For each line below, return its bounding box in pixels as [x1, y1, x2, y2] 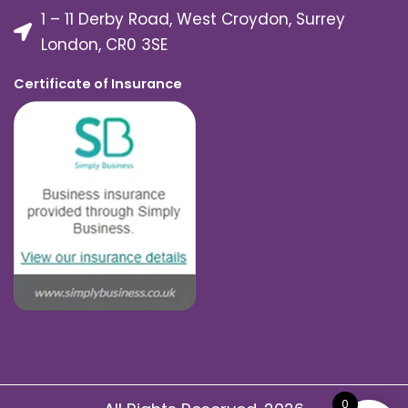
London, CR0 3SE [41, 34, 168, 56]
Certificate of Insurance [14, 75, 182, 94]
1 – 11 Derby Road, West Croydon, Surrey [41, 8, 345, 31]
